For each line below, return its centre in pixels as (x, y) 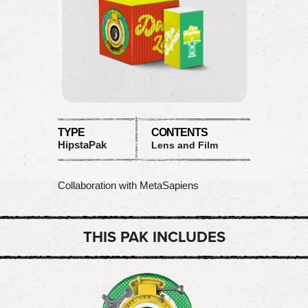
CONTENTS (179, 132)
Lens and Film (185, 145)
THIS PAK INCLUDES (154, 237)
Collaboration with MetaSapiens (128, 185)
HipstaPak (82, 145)
